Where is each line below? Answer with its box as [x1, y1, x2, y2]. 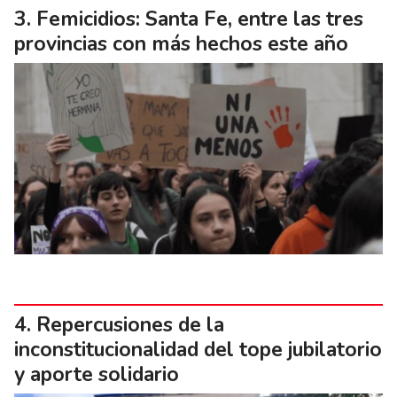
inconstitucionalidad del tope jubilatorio [14, 336, 382, 364]
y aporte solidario [14, 361, 179, 389]
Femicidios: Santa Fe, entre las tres [36, 4, 363, 33]
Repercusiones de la [36, 311, 224, 339]
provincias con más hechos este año [14, 29, 348, 58]
